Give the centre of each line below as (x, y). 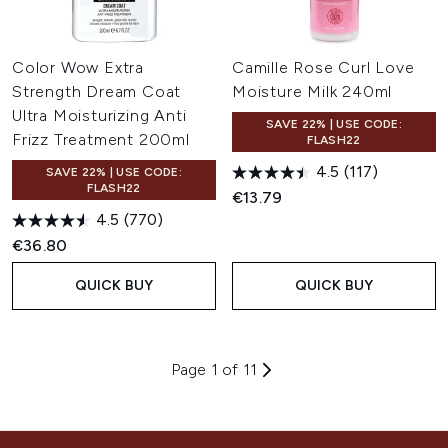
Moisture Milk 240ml (312, 91)
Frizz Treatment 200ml (101, 139)
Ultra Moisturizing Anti (99, 115)
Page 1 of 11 (214, 369)
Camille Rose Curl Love (323, 67)
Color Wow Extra (78, 67)
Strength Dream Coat (97, 91)
